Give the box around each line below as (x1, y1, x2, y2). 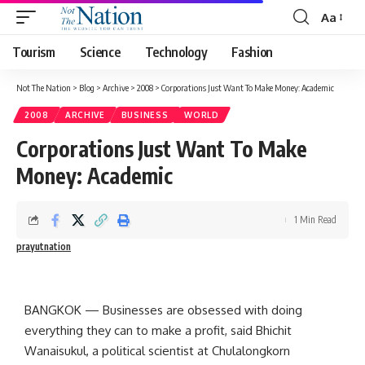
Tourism (12, 44, 55, 60)
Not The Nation (16, 82, 71, 93)
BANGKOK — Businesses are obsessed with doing (24, 302, 302, 318)
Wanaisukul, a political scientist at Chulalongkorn (24, 343, 290, 358)
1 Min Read (294, 213, 336, 226)
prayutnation (16, 240, 71, 253)
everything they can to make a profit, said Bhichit (24, 323, 292, 338)
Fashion (231, 44, 274, 60)
